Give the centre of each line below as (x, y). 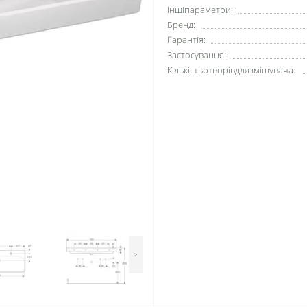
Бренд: (181, 25)
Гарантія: (186, 40)
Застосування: (197, 55)
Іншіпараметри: (200, 10)
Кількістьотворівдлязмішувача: (231, 70)
